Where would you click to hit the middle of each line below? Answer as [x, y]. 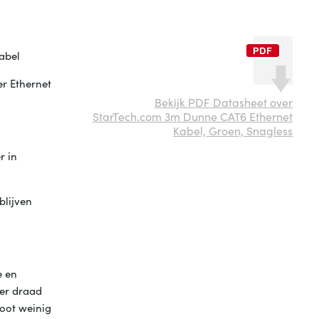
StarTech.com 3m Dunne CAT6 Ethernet [193, 116]
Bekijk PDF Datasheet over [224, 102]
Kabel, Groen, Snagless [233, 131]
